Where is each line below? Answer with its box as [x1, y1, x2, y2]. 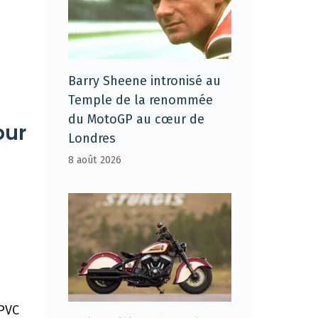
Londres [68, 130, 116, 146]
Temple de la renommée [68, 92, 213, 108]
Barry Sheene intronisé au [68, 72, 221, 89]
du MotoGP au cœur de [68, 111, 204, 127]
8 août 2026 [68, 153, 121, 166]
